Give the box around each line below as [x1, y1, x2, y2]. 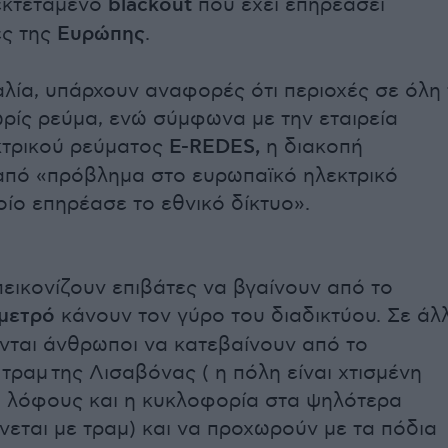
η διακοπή [260, 135, 363, 159]
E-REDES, [163, 135, 260, 160]
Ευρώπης [57, 22, 145, 47]
